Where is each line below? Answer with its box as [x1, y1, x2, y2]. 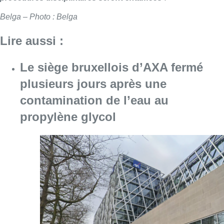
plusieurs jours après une [20, 76, 166, 90]
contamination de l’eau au [20, 93, 168, 107]
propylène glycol [20, 109, 116, 123]
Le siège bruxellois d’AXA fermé [20, 60, 203, 74]
